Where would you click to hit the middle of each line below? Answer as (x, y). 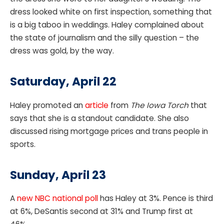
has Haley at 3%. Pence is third (155, 198)
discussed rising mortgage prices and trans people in (109, 131)
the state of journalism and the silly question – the (104, 38)
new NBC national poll (57, 198)
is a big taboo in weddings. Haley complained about (107, 25)
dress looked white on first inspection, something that (111, 12)
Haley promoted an (47, 105)
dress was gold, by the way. (63, 51)
